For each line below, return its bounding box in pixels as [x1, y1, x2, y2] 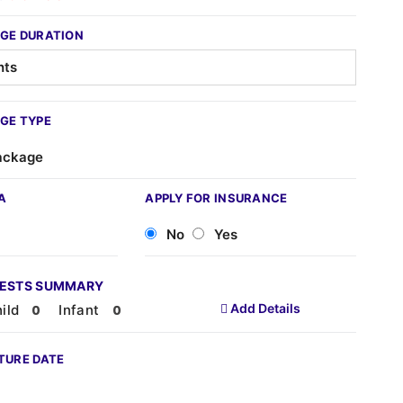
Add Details [227, 300, 300, 316]
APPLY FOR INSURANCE [145, 191, 288, 205]
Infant [58, 301, 103, 318]
